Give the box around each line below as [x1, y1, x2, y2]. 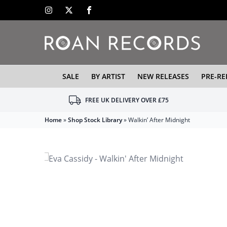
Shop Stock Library [68, 116, 122, 124]
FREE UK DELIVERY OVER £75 [85, 96, 169, 104]
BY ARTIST [91, 71, 125, 81]
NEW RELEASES [137, 71, 189, 81]
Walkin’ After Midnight [128, 116, 190, 124]
